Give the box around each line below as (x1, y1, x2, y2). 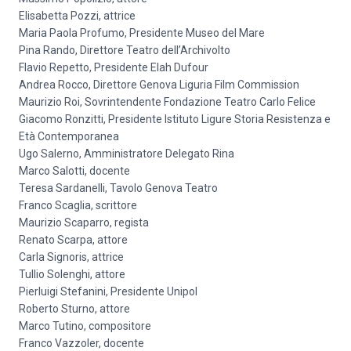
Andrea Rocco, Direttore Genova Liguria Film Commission (19, 78, 299, 91)
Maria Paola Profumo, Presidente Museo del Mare (19, 27, 265, 39)
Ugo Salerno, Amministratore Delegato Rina (19, 147, 234, 160)
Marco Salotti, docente (19, 165, 130, 177)
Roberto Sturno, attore (19, 302, 130, 315)
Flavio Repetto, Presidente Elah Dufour (19, 61, 208, 74)
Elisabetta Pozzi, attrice (19, 9, 136, 22)
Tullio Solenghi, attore (19, 268, 125, 280)
